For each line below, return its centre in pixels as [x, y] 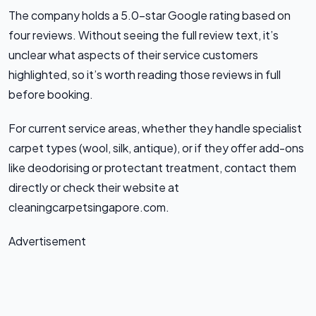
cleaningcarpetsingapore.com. [89, 207]
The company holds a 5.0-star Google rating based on [150, 15]
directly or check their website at [94, 187]
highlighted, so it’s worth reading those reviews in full [145, 74]
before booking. [51, 94]
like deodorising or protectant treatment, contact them [152, 167]
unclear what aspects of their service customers [133, 54]
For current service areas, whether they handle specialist [155, 128]
